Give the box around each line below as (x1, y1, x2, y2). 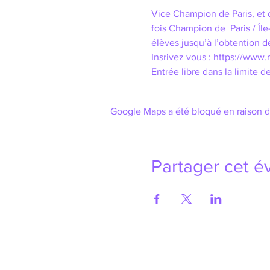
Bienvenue (116, 243, 152, 252)
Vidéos (172, 243, 194, 252)
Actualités (116, 257, 147, 266)
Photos (172, 258, 192, 266)
